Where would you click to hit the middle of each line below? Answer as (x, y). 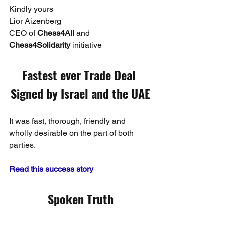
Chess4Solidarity (40, 45)
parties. (22, 145)
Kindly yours (31, 9)
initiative (86, 45)
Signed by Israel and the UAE (80, 93)
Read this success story (51, 169)
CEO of (23, 33)
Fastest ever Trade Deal (80, 75)
